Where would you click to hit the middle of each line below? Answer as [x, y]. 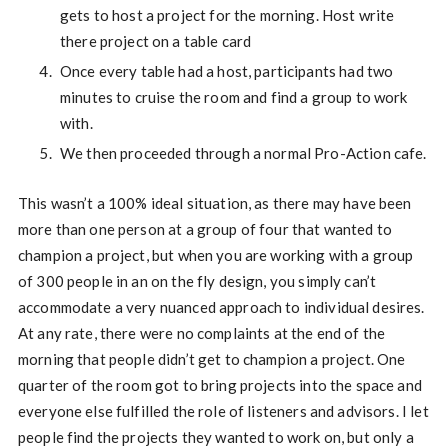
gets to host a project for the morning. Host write [227, 15]
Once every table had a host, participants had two [226, 71]
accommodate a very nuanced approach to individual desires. [221, 307]
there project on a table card [155, 41]
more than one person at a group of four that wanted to [205, 229]
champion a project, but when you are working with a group [215, 255]
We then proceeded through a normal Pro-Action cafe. [243, 153]
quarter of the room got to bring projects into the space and [219, 385]
